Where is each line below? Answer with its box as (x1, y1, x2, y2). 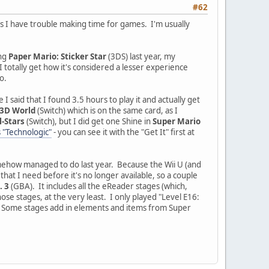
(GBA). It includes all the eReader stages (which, (9, 180, 187, 192)
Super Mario (153, 115, 201, 127)
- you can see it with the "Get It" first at (52, 126, 195, 138)
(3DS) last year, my (106, 50, 175, 62)
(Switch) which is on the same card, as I (35, 104, 178, 116)
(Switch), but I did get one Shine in (25, 115, 153, 127)
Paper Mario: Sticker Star (8, 50, 106, 62)
